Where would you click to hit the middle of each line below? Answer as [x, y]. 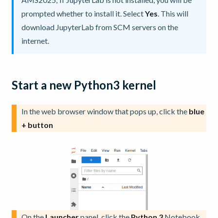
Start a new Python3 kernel [84, 85]
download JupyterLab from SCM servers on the [100, 27]
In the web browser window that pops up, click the [105, 111]
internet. [35, 40]
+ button [37, 125]
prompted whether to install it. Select [83, 13]
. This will [173, 13]
